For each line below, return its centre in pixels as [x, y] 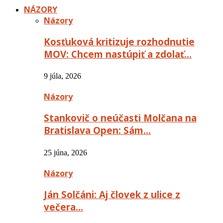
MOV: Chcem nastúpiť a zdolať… [118, 54]
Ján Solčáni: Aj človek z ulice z [112, 194]
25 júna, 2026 [65, 152]
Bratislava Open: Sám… [97, 130]
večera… [63, 207]
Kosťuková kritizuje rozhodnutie [119, 41]
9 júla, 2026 [62, 76]
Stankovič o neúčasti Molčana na [120, 118]
